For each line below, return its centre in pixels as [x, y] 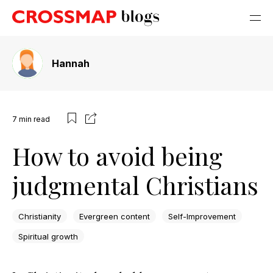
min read [34, 119]
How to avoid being [117, 156]
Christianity [40, 216]
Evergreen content [115, 216]
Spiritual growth [48, 236]
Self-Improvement [202, 216]
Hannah [71, 63]
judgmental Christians [135, 185]
